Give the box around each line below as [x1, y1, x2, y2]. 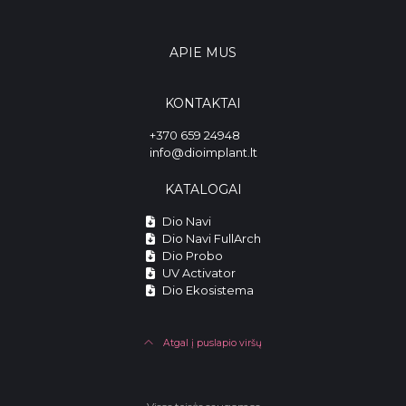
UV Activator [159, 266, 236, 280]
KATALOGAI [164, 181, 242, 198]
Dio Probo [159, 248, 223, 263]
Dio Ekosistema [159, 283, 254, 297]
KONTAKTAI [165, 95, 241, 111]
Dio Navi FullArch [159, 231, 261, 246]
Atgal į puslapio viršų [160, 337, 262, 349]
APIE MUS [169, 44, 237, 61]
